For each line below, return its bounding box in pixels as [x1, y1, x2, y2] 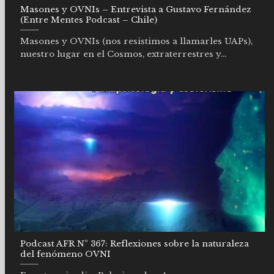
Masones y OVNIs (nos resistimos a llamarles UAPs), [20, 36, 253, 47]
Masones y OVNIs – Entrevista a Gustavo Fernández [20, 4, 251, 15]
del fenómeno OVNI [20, 248, 111, 259]
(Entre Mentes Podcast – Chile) [20, 15, 157, 26]
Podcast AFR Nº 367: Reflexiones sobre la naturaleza [20, 238, 249, 249]
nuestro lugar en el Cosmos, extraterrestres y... [20, 49, 226, 60]
